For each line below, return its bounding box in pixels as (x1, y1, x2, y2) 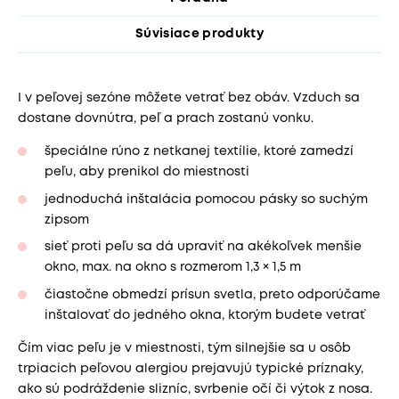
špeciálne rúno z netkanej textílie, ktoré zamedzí (45, 146, 354, 158)
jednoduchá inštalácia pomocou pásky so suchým (45, 193, 368, 205)
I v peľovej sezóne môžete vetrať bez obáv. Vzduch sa (18, 93, 360, 104)
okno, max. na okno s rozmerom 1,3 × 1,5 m (45, 262, 301, 273)
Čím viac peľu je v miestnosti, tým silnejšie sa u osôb (18, 342, 351, 354)
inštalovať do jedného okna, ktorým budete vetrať (45, 309, 365, 321)
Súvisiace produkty (134, 28, 265, 40)
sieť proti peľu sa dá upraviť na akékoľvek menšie (45, 241, 362, 253)
